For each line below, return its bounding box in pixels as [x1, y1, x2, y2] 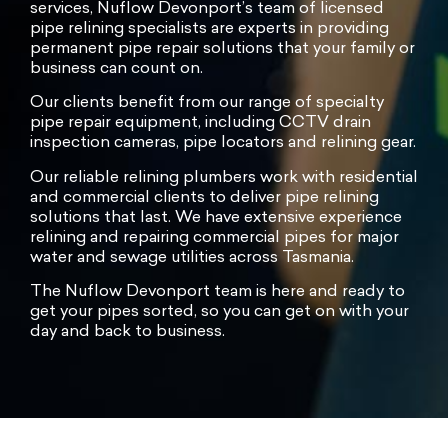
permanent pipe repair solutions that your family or [30, 40, 415, 57]
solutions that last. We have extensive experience [30, 209, 402, 226]
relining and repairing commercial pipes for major [30, 229, 399, 246]
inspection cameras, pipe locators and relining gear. [30, 135, 416, 152]
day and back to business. [30, 324, 225, 341]
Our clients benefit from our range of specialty [30, 95, 384, 112]
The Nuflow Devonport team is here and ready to [30, 284, 405, 301]
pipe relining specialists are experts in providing [30, 20, 389, 37]
